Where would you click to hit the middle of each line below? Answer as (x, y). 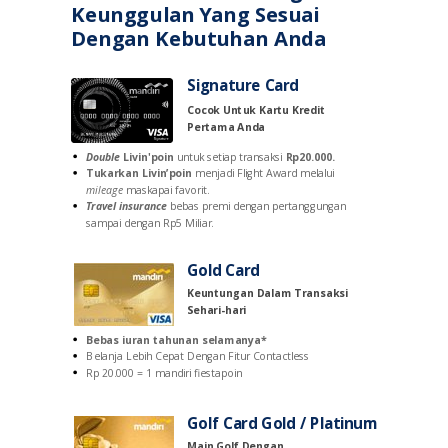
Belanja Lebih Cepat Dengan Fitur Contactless (198, 355)
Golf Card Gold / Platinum (282, 423)
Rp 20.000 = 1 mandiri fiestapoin (164, 372)
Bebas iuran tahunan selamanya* (176, 339)
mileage (104, 189)
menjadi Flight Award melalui (264, 172)
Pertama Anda (226, 126)
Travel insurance (128, 205)
